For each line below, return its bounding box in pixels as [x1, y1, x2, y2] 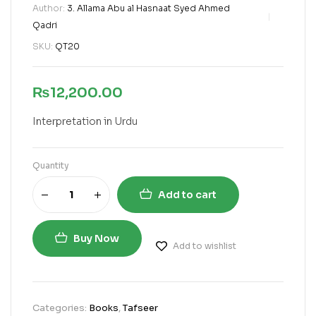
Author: [32, 3, 67, 13]
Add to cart [158, 188, 217, 201]
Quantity [32, 160, 69, 171]
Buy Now [73, 232, 119, 245]
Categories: [32, 302, 89, 314]
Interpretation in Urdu [32, 115, 138, 128]
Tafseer [123, 302, 158, 314]
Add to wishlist [173, 241, 236, 251]
